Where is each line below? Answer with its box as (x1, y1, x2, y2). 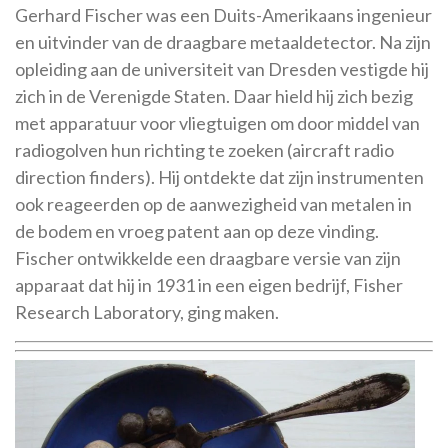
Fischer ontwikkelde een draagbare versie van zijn (15, 246, 401, 269)
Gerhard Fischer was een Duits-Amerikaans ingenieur (15, 3, 432, 26)
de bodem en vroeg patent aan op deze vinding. (15, 219, 379, 242)
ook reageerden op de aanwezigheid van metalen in (15, 192, 412, 215)
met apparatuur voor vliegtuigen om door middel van (15, 111, 420, 134)
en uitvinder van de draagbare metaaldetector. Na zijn (15, 30, 431, 53)
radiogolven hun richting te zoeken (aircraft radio (15, 138, 394, 161)
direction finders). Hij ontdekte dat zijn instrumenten (15, 165, 424, 188)
